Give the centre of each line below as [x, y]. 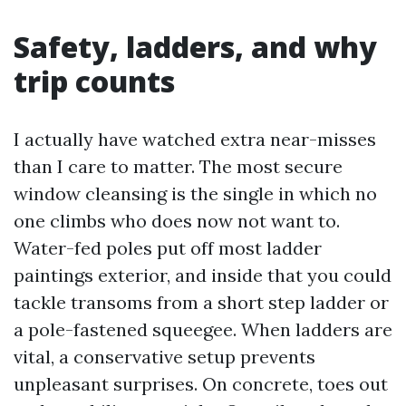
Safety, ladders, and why [195, 47]
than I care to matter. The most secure [178, 166]
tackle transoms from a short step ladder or [201, 302]
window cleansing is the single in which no [195, 193]
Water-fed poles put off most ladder [168, 248]
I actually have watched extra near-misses [195, 139]
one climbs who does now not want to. [177, 221]
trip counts [94, 81]
